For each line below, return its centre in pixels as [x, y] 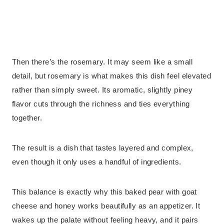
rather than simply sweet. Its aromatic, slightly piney [102, 90]
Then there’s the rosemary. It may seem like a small [102, 62]
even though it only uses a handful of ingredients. [97, 162]
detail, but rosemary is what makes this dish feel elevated [112, 76]
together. [27, 118]
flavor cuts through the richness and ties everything [101, 104]
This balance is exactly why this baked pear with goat [104, 192]
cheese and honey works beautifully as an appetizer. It [106, 206]
